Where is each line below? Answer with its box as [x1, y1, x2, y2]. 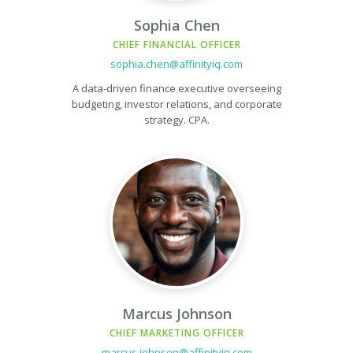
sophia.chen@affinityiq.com [110, 57, 243, 71]
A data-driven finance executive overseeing [72, 81, 281, 95]
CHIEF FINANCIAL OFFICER [112, 38, 241, 51]
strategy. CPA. [143, 113, 210, 127]
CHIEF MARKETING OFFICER [109, 326, 244, 340]
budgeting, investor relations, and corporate [71, 97, 282, 111]
